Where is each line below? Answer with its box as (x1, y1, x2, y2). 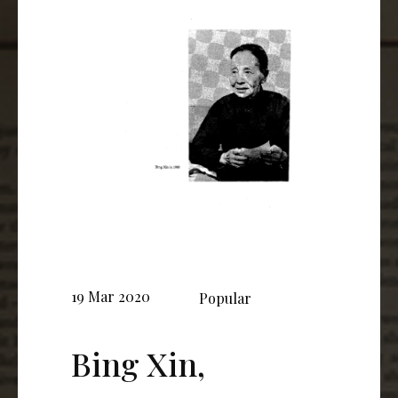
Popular (199, 288, 251, 307)
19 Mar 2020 (71, 287, 150, 306)
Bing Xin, (71, 341, 205, 385)
